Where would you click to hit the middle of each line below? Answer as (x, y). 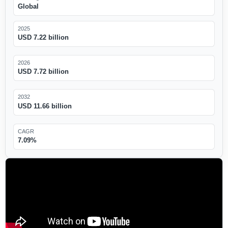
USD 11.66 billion (45, 106)
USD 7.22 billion (43, 38)
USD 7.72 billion (43, 72)
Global (28, 7)
